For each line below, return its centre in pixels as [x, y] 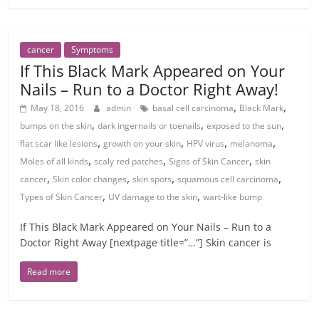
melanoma [252, 143]
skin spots [152, 179]
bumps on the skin [56, 126]
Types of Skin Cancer [62, 197]
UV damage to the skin [153, 197]
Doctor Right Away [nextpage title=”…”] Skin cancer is [146, 242]
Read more [49, 272]
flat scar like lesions [59, 143]
